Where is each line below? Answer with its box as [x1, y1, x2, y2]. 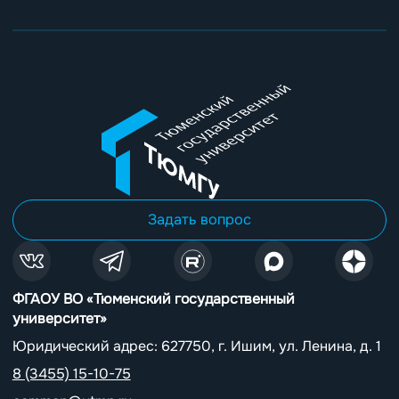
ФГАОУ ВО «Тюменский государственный [12, 289, 295, 308]
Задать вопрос [148, 209, 251, 229]
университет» [12, 309, 107, 328]
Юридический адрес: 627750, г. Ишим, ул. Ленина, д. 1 [12, 337, 381, 355]
